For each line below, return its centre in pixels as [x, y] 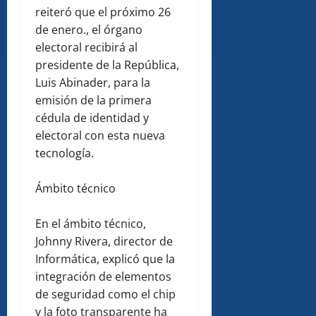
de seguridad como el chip [105, 294]
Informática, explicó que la [105, 259]
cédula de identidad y [92, 118]
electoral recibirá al [86, 48]
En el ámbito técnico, [91, 224]
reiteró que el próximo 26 [103, 12]
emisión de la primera [93, 101]
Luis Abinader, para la [93, 83]
